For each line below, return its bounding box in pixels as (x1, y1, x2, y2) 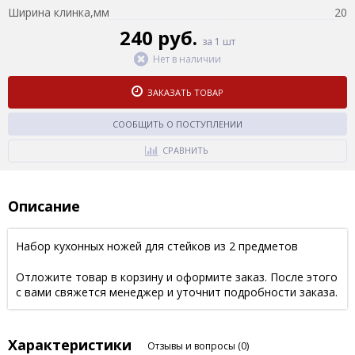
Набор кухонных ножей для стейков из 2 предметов (16, 238, 298, 254)
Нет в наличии (153, 52, 221, 66)
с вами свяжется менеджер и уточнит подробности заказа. (16, 284, 338, 300)
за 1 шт (202, 34, 235, 48)
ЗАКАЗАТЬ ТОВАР (147, 86, 223, 98)
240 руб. (120, 24, 202, 51)
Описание (8, 196, 80, 216)
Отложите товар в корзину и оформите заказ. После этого (16, 269, 338, 284)
